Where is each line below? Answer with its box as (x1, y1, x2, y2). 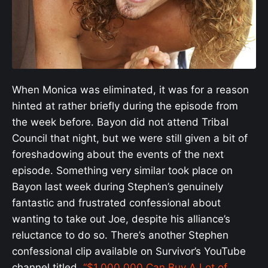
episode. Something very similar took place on (12, 164, 233, 176)
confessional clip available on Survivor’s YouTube (12, 245, 246, 257)
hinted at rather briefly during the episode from (12, 99, 238, 112)
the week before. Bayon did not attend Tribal (12, 115, 229, 128)
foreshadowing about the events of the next (12, 148, 224, 160)
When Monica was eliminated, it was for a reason (12, 83, 249, 96)
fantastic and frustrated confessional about (12, 196, 221, 209)
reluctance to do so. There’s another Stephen (12, 229, 229, 241)
